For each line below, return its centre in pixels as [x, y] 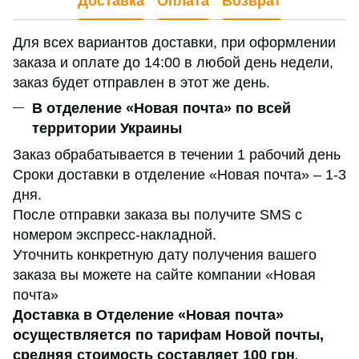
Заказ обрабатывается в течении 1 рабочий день [177, 155]
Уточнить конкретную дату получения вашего [165, 255]
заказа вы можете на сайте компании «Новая [164, 275]
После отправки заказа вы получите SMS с [157, 215]
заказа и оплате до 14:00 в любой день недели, [173, 63]
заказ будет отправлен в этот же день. [141, 83]
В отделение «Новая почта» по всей [161, 109]
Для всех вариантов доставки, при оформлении [174, 43]
